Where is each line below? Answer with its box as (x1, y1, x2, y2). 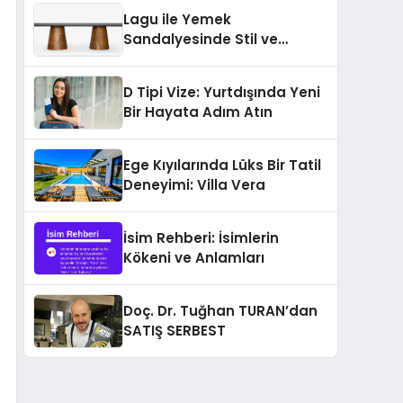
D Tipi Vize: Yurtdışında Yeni (123, 82, 320, 102)
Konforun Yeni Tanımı (123, 49, 275, 68)
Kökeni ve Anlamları (123, 247, 264, 267)
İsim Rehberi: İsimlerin (123, 228, 279, 247)
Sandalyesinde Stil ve (123, 29, 278, 49)
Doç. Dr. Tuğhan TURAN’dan (123, 300, 318, 320)
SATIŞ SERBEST (123, 320, 226, 340)
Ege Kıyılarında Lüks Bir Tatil (123, 155, 321, 175)
